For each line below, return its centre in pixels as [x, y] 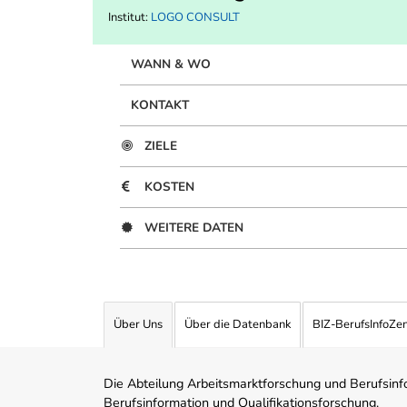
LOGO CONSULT [195, 18]
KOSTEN [169, 187]
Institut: [129, 18]
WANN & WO [171, 65]
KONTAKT [160, 105]
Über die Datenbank [238, 325]
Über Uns [138, 325]
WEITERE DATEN [194, 228]
